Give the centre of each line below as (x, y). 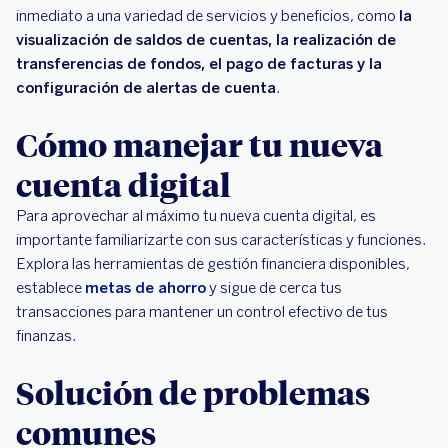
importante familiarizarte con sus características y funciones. (221, 239)
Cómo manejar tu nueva (199, 143)
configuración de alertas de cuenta (146, 87)
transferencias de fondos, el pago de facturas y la (199, 63)
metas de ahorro (145, 287)
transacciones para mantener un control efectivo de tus (202, 311)
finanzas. (46, 335)
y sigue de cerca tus (274, 287)
